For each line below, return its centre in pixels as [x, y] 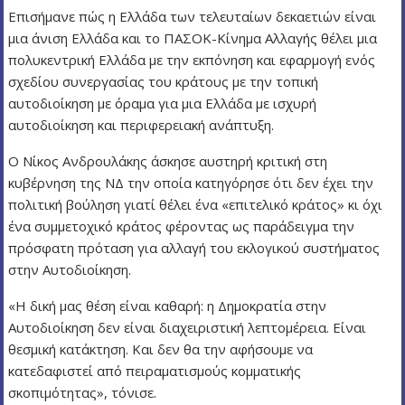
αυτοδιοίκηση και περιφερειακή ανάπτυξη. [141, 125]
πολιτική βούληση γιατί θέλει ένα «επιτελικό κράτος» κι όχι [196, 204]
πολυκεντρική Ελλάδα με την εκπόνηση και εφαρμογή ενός [192, 60]
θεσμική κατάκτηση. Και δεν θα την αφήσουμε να [161, 349]
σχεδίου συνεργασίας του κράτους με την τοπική [164, 81]
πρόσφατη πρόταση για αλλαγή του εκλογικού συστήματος [194, 248]
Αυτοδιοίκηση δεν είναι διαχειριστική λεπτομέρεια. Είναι [188, 327]
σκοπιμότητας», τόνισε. [83, 392]
